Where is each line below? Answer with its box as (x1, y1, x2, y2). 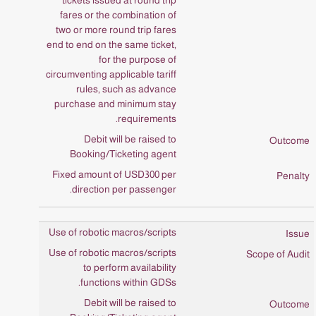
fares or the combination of (60, 9, 176, 20)
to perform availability (83, 262, 176, 273)
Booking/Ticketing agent (70, 148, 176, 159)
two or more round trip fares (56, 24, 176, 35)
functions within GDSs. (80, 276, 176, 288)
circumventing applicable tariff (46, 68, 176, 80)
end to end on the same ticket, (47, 39, 176, 50)
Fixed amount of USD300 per (52, 169, 176, 180)
